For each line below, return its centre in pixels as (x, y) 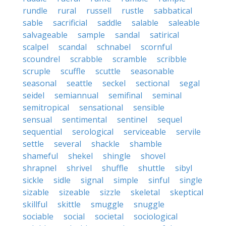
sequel (170, 120)
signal (92, 180)
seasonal (40, 83)
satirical (164, 35)
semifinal (125, 95)
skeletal (145, 192)
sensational (101, 107)
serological (93, 132)
